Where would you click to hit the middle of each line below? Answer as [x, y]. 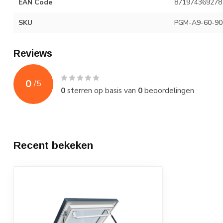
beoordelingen [168, 90]
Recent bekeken [53, 145]
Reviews [33, 53]
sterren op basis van [102, 90]
